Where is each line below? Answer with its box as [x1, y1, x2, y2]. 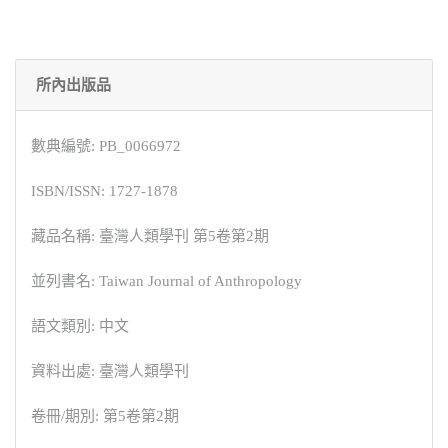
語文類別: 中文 [31, 318, 129, 335]
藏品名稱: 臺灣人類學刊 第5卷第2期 [31, 228, 269, 245]
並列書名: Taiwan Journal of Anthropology [31, 273, 302, 290]
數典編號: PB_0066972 [31, 138, 181, 155]
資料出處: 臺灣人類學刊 [31, 363, 189, 380]
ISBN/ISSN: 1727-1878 [31, 183, 178, 200]
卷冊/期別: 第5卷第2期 [31, 408, 179, 425]
